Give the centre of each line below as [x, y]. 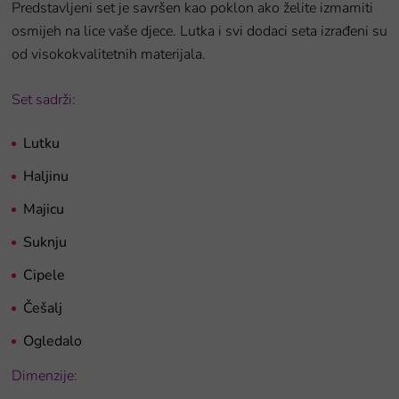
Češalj [43, 308]
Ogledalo [53, 341]
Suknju [45, 242]
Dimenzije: [45, 375]
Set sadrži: [44, 99]
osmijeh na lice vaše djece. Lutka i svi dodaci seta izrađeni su [199, 31]
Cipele [44, 275]
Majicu [44, 209]
